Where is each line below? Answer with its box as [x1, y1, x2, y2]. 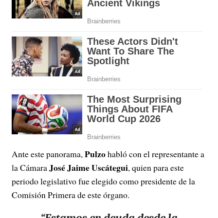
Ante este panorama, [12, 148, 85, 160]
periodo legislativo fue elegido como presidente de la [12, 175, 195, 187]
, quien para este [128, 162, 184, 173]
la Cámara [12, 162, 49, 173]
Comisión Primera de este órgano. [12, 189, 129, 200]
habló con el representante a [106, 148, 204, 160]
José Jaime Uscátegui [49, 161, 128, 174]
